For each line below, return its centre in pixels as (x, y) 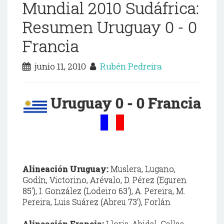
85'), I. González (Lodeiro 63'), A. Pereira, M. (104, 190)
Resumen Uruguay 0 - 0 (110, 27)
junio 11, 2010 (60, 66)
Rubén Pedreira (131, 66)
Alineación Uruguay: (65, 168)
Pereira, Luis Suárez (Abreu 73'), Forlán (96, 201)
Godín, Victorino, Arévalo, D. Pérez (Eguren (104, 179)
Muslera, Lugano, (142, 168)
